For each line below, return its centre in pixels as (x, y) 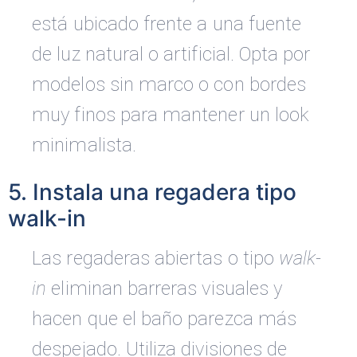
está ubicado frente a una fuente (167, 24)
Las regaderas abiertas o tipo (156, 259)
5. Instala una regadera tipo (153, 192)
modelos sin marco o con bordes (169, 85)
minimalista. (84, 145)
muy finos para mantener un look (171, 115)
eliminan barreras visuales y (165, 289)
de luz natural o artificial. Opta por (171, 55)
